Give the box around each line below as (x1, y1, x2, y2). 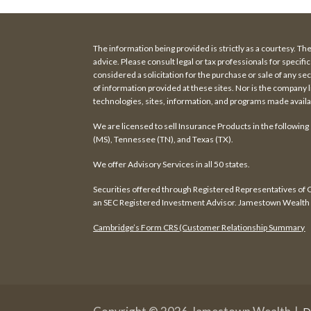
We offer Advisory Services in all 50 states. (93, 158, 251, 169)
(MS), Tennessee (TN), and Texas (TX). (93, 133, 234, 144)
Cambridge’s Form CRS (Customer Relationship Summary (93, 221, 305, 233)
